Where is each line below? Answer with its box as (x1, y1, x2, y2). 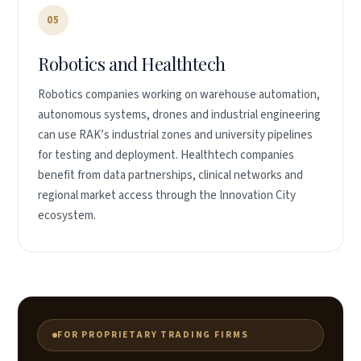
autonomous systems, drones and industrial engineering (38, 106, 321, 123)
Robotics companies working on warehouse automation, (38, 86, 320, 103)
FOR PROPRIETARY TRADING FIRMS (57, 328, 249, 342)
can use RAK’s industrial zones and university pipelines (38, 127, 313, 143)
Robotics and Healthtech (38, 52, 226, 76)
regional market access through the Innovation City (38, 187, 296, 204)
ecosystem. (38, 207, 96, 224)
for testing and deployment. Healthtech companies (38, 147, 294, 164)
